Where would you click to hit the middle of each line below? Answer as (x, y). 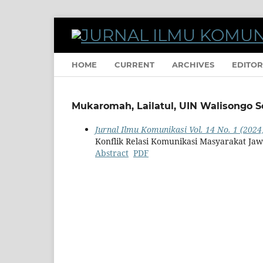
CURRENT (134, 64)
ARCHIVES (193, 64)
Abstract (112, 153)
